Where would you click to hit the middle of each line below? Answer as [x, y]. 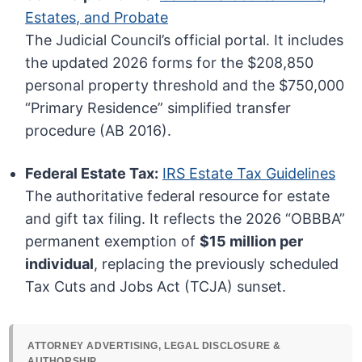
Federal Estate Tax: [92, 174]
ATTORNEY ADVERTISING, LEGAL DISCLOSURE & [155, 346]
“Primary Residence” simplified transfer [158, 108]
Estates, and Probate [97, 18]
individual [60, 264]
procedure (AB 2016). [99, 131]
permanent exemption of [113, 242]
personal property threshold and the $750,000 [185, 86]
